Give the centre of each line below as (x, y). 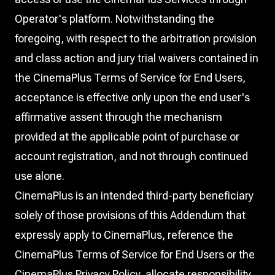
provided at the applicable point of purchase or (127, 137)
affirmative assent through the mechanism (118, 117)
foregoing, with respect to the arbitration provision (136, 38)
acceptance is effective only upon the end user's (132, 97)
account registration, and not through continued (131, 156)
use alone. (40, 176)
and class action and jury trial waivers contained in (137, 58)
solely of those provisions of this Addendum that (130, 215)
